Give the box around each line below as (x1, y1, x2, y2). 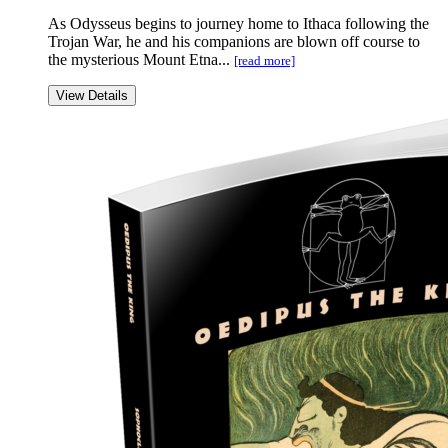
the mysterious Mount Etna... (48, 51, 234, 69)
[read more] (234, 53, 295, 69)
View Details (56, 88, 128, 104)
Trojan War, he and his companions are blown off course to (48, 33, 420, 51)
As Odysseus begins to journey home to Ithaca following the (48, 15, 429, 33)
